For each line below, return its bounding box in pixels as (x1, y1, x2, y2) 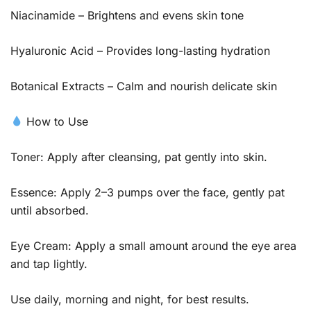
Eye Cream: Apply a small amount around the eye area (10, 238, 296, 253)
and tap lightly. (10, 256, 87, 271)
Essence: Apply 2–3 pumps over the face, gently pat (10, 185, 285, 199)
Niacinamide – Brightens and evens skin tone (10, 8, 244, 22)
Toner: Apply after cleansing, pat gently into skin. (10, 149, 267, 164)
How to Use (23, 114, 89, 128)
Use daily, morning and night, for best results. (10, 292, 249, 306)
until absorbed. (10, 203, 89, 217)
